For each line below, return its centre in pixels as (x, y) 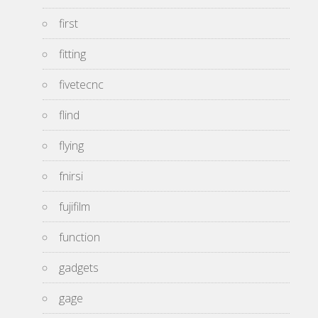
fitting (72, 54)
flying (71, 146)
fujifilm (75, 207)
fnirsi (71, 176)
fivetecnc (81, 84)
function (79, 237)
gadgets (79, 268)
